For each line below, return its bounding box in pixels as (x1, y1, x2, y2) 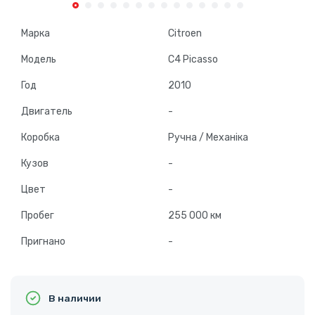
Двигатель (21, 105, 72, 118)
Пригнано (21, 236, 65, 248)
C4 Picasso (168, 53, 218, 66)
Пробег (21, 210, 54, 222)
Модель (21, 53, 56, 66)
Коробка (21, 131, 60, 144)
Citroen (168, 27, 202, 40)
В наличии (49, 292, 101, 304)
